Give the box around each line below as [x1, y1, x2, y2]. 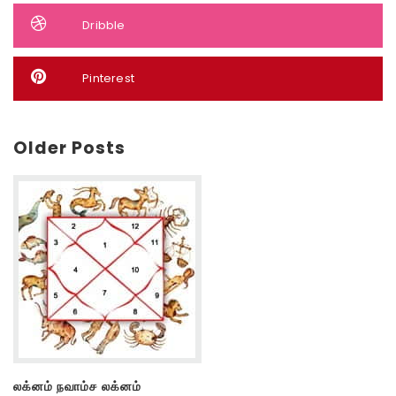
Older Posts [13, 136, 126, 161]
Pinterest [82, 70, 135, 88]
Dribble [82, 17, 126, 34]
